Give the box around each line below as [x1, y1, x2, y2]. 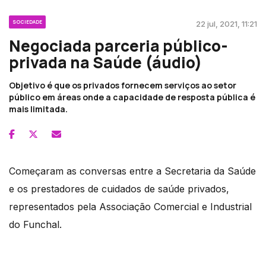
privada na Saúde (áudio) [9, 51, 202, 73]
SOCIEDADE [12, 18, 42, 25]
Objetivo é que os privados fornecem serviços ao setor [9, 79, 236, 91]
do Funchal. [9, 218, 62, 230]
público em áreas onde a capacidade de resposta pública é [9, 91, 255, 103]
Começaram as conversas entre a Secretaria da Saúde [9, 164, 256, 177]
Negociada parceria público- [9, 34, 228, 56]
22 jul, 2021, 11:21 [196, 18, 257, 28]
